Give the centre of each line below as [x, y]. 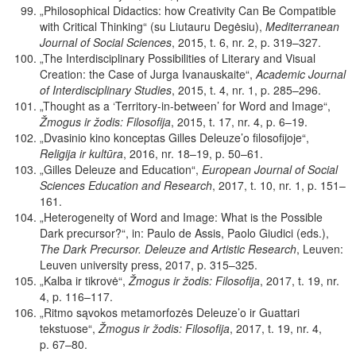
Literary [241, 58]
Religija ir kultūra [81, 154]
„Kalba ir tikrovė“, [84, 281]
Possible [302, 217]
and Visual [289, 58]
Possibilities [177, 58]
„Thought [62, 106]
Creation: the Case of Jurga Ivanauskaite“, [148, 74]
